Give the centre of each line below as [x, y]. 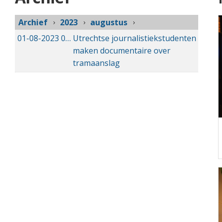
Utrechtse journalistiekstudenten [135, 38]
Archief [33, 23]
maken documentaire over [122, 50]
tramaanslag [96, 63]
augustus [109, 23]
